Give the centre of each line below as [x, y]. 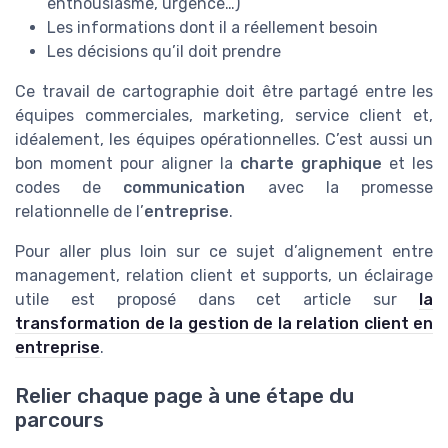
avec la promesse [339, 187]
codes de [69, 187]
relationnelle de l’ [79, 211]
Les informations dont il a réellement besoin [212, 27]
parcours [59, 420]
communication [184, 187]
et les [407, 163]
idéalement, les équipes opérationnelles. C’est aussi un [224, 139]
